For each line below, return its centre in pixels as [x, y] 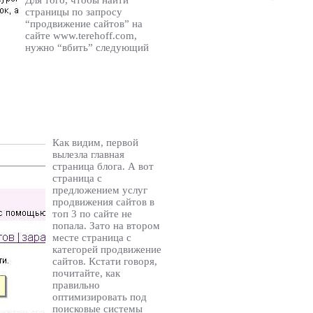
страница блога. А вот [103, 167]
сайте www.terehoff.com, [81, 35]
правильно [76, 285]
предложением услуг [100, 190]
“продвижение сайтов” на [84, 23]
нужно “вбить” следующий [87, 47]
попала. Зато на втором [106, 226]
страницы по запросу [74, 12]
